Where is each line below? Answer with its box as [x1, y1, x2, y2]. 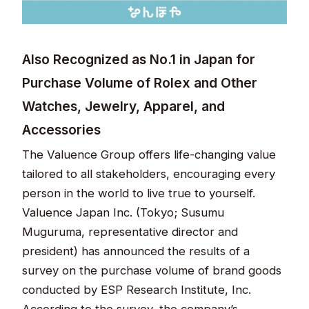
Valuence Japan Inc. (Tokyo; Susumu [22, 205, 225, 219]
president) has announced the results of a [22, 243, 250, 258]
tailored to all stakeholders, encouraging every [22, 166, 276, 181]
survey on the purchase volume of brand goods [22, 263, 282, 277]
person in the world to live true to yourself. [22, 186, 256, 200]
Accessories [22, 121, 101, 138]
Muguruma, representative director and [22, 224, 239, 239]
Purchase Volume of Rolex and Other [22, 74, 258, 91]
